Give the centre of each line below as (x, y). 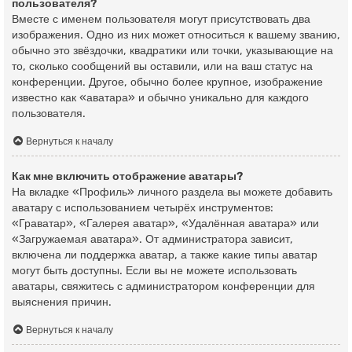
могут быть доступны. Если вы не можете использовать (154, 270)
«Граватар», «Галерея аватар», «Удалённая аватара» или (165, 223)
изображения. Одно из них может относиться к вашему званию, (176, 35)
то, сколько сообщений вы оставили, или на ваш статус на (162, 67)
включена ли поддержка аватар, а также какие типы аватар (165, 255)
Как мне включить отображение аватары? (127, 176)
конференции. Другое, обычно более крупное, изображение (167, 82)
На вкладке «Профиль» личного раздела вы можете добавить (172, 192)
